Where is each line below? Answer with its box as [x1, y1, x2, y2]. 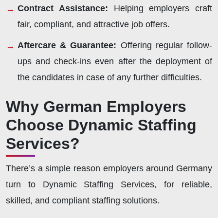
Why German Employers [6, 97, 186, 115]
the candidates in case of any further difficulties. [18, 72, 204, 82]
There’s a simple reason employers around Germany [6, 163, 212, 173]
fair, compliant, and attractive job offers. [18, 19, 170, 30]
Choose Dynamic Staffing [6, 116, 197, 134]
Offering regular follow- [116, 40, 213, 50]
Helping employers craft [108, 3, 212, 14]
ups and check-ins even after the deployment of [18, 56, 212, 66]
